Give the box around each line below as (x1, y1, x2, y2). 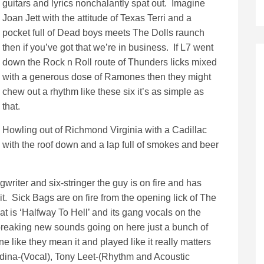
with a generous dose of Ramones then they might (2, 72, 211, 82)
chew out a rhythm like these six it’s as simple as (2, 87, 204, 97)
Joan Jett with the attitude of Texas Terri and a (2, 13, 192, 23)
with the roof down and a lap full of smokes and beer (2, 140, 219, 150)
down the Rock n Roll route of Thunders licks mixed (2, 57, 217, 67)
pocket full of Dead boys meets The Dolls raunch (2, 28, 204, 38)
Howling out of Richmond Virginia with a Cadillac (2, 125, 207, 135)
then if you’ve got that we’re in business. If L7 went (2, 42, 213, 52)
